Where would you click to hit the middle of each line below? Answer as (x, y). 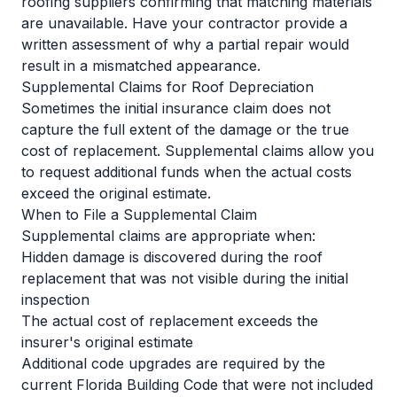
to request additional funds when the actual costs (187, 172)
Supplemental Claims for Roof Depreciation (167, 87)
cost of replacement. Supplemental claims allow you (198, 151)
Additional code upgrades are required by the (173, 363)
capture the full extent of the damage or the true (185, 129)
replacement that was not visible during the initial (185, 278)
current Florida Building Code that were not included (197, 385)
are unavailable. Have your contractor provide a (184, 23)
